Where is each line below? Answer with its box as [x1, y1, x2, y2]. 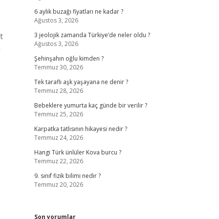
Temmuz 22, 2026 [34, 157, 83, 165]
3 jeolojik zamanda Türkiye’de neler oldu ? [34, 31, 150, 39]
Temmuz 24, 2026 [34, 133, 83, 142]
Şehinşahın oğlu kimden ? [34, 54, 104, 63]
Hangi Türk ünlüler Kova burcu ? [34, 148, 121, 156]
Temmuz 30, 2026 [34, 63, 83, 71]
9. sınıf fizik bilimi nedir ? [34, 172, 101, 180]
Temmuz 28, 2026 [34, 87, 83, 95]
